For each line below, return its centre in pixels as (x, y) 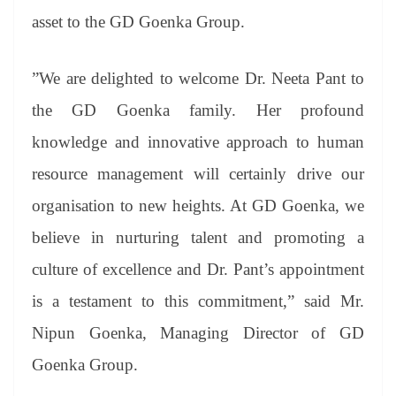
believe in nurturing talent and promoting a (198, 238)
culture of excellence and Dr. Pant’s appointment (198, 270)
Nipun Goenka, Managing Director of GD (198, 333)
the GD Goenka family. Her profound (198, 110)
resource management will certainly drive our (198, 174)
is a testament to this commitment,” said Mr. (198, 301)
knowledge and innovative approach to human (198, 142)
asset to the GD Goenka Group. (138, 21)
